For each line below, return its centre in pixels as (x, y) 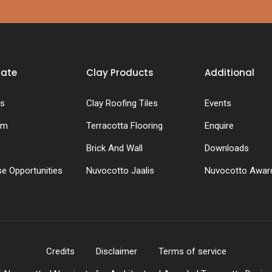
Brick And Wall (114, 148)
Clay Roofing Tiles (122, 104)
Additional (229, 73)
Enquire (219, 126)
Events (218, 104)
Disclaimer (116, 252)
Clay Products (120, 73)
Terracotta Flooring (124, 126)
